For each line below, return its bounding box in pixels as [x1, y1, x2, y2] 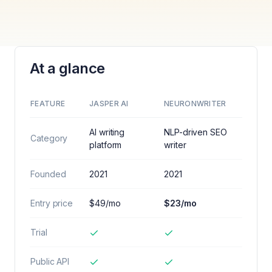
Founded [30, 169, 66, 179]
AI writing [89, 127, 125, 137]
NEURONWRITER [164, 99, 226, 108]
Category [30, 133, 68, 143]
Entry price [30, 198, 73, 208]
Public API [30, 256, 70, 267]
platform [89, 140, 122, 150]
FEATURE [30, 99, 66, 108]
